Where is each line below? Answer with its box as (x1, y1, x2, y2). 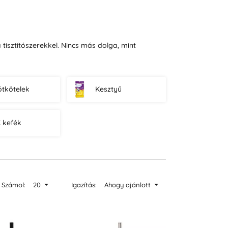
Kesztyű (95, 84, 122, 94)
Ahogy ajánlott (104, 180, 153, 189)
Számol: (1, 180, 25, 189)
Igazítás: (71, 180, 97, 189)
